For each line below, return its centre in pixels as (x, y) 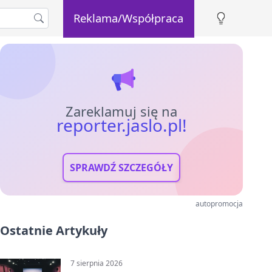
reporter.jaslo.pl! (121, 125)
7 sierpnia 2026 (97, 263)
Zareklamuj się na (121, 111)
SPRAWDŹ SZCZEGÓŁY (121, 168)
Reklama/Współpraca (129, 18)
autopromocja (219, 204)
